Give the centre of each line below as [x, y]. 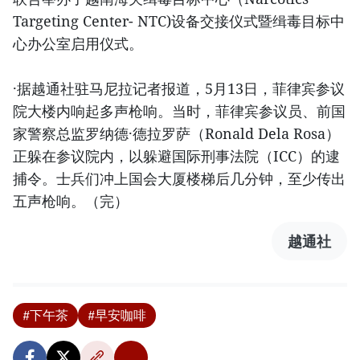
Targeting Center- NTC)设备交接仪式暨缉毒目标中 [179, 21]
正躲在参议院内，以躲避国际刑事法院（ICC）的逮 [176, 156]
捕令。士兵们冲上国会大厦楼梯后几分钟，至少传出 [179, 179]
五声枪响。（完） [71, 201]
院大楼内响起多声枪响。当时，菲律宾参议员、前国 [179, 111]
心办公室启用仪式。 [78, 44]
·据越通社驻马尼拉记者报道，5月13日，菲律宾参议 [179, 89]
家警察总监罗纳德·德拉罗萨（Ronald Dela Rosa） [176, 134]
